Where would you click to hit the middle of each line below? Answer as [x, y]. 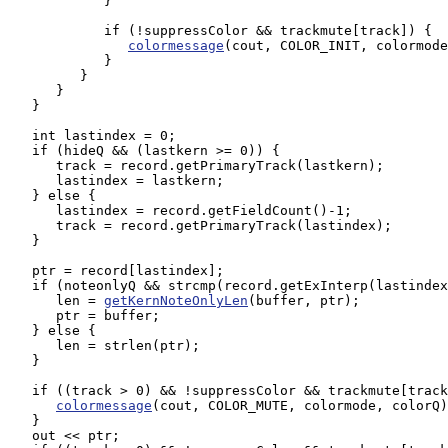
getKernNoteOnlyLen [176, 300]
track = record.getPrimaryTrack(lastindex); [200, 225]
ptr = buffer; [84, 315]
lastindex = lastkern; [120, 180]
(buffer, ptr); [304, 300]
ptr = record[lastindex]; [116, 270]
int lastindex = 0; [92, 135]
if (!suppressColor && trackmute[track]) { [220, 30]
